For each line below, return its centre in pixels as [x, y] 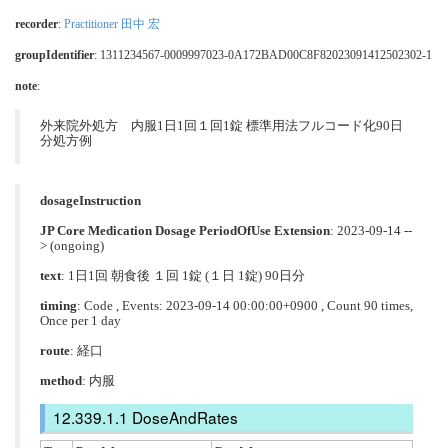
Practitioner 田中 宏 [112, 23]
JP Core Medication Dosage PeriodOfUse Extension [185, 230]
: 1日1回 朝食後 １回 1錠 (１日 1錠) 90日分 [183, 275]
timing [58, 305]
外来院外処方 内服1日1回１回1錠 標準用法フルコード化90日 [221, 125]
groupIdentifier [54, 54]
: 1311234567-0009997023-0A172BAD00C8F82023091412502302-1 [263, 54]
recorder [36, 23]
